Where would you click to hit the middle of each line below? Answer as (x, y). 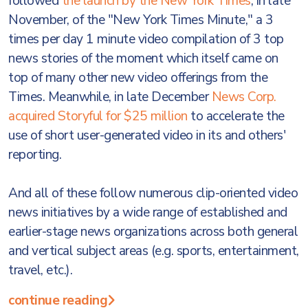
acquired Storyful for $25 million (98, 116)
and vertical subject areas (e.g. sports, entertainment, (154, 251)
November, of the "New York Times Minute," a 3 (141, 20)
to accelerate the (236, 116)
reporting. (35, 155)
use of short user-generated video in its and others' (147, 135)
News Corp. (244, 97)
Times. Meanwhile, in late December (110, 97)
